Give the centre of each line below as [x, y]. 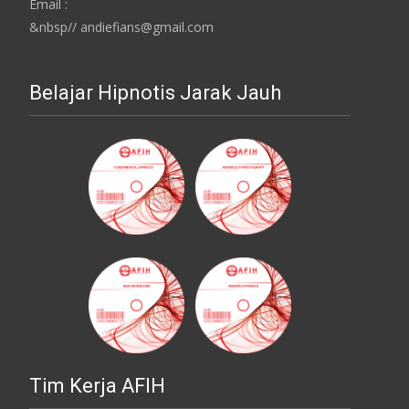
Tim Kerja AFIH [97, 385]
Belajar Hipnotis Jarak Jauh [155, 92]
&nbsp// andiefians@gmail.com [121, 26]
